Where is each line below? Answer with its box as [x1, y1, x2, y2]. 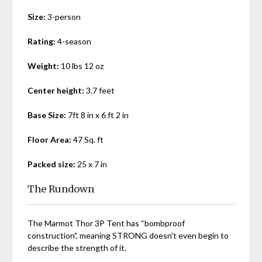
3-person [46, 11, 81, 22]
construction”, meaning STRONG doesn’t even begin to [27, 230, 229, 240]
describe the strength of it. [27, 242, 127, 253]
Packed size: [27, 158, 76, 169]
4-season [56, 36, 92, 46]
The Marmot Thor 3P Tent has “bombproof [27, 218, 185, 228]
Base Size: [27, 109, 67, 120]
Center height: [27, 85, 85, 95]
